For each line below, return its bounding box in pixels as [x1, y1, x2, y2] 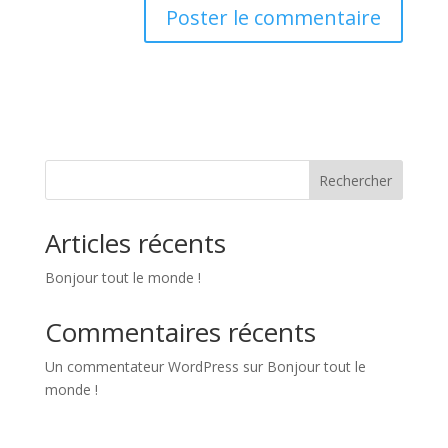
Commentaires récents [44, 314, 316, 351]
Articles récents [44, 225, 226, 262]
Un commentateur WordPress [44, 357, 239, 377]
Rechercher [319, 170, 393, 190]
